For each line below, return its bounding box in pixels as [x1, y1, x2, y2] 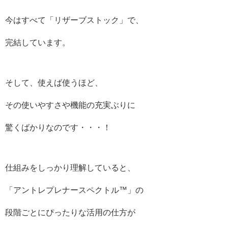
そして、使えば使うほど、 [5, 78, 103, 87]
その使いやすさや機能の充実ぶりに [5, 100, 135, 109]
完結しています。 [5, 38, 70, 47]
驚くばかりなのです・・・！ [5, 123, 111, 132]
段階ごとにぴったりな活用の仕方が [5, 208, 135, 217]
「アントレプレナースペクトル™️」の [5, 185, 144, 194]
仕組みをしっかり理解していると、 [5, 163, 135, 172]
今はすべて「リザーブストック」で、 [5, 15, 144, 24]
